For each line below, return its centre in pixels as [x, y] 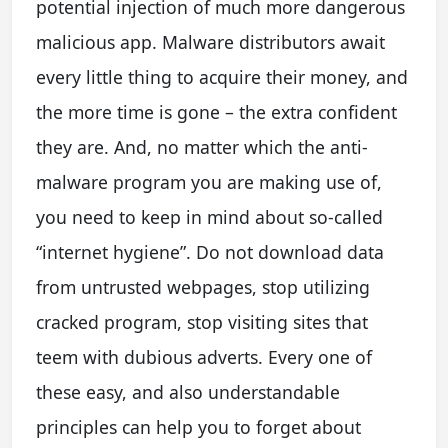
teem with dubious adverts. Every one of [204, 356]
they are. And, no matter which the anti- [202, 146]
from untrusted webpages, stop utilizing [203, 286]
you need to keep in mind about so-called [209, 216]
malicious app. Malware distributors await [210, 41]
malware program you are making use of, [209, 181]
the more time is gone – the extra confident [216, 111]
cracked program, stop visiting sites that [202, 321]
